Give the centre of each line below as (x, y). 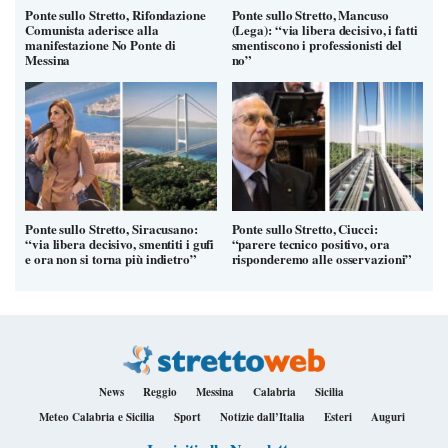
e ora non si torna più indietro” (111, 258)
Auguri (387, 416)
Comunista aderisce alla (92, 29)
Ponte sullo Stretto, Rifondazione (115, 14)
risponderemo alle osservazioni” (322, 258)
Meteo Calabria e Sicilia (96, 416)
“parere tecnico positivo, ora (310, 243)
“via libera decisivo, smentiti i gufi (120, 243)
